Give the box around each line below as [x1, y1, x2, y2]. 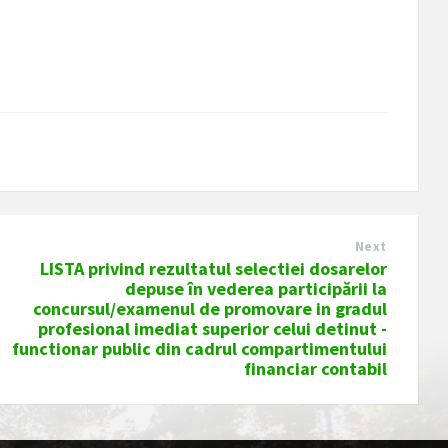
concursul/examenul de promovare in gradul [32, 297, 387, 321]
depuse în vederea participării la [124, 277, 387, 301]
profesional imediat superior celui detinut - [37, 317, 387, 341]
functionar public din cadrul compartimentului [11, 337, 387, 361]
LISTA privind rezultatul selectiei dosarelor [39, 257, 387, 281]
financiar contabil [243, 357, 387, 381]
